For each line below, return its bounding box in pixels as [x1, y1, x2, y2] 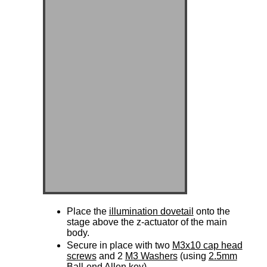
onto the [193, 206, 230, 216]
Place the [66, 206, 109, 216]
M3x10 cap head [172, 240, 243, 250]
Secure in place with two [66, 240, 172, 250]
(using [177, 250, 209, 261]
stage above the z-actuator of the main [66, 216, 227, 227]
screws [66, 250, 97, 261]
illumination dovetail [108, 206, 194, 216]
